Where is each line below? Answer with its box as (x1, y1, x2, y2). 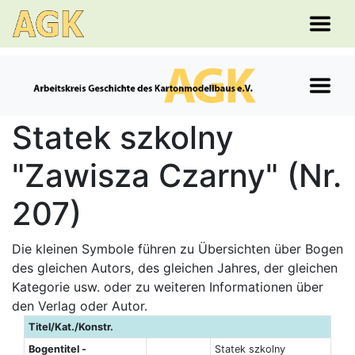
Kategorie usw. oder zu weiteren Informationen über (12, 279, 323, 295)
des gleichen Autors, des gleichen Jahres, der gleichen (12, 260, 338, 276)
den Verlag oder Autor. (12, 298, 147, 314)
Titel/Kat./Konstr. (28, 321, 113, 333)
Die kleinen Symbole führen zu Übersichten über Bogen (12, 241, 343, 257)
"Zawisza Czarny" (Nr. (12, 156, 342, 195)
